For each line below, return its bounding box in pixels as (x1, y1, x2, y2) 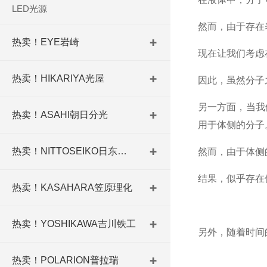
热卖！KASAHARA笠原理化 (12, 182, 132, 193)
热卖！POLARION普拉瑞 (12, 255, 119, 265)
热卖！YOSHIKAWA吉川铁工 (12, 219, 136, 229)
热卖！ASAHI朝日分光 (12, 110, 108, 120)
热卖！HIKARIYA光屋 (12, 73, 104, 83)
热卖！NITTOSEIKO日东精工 (117, 146, 127, 156)
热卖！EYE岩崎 (12, 37, 79, 47)
